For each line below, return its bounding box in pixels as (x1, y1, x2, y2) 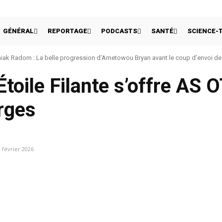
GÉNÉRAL (3, 27, 34, 35)
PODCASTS (101, 27, 137, 35)
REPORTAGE (48, 27, 87, 35)
